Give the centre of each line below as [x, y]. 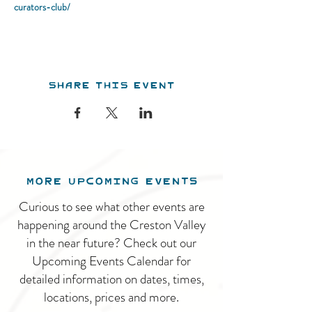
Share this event [111, 85]
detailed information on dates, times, [111, 279]
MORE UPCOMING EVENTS [111, 180]
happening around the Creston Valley [111, 225]
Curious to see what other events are [111, 206]
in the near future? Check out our [111, 243]
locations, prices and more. [111, 297]
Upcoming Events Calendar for [111, 261]
